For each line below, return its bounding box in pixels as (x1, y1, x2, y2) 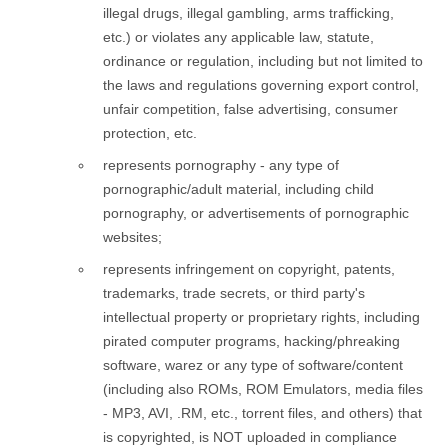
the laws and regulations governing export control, (103, 76, 419, 93)
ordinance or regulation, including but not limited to (103, 52, 423, 69)
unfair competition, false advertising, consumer (103, 100, 398, 117)
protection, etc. (103, 124, 197, 141)
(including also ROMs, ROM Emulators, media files (103, 380, 423, 397)
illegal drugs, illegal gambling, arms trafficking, (103, 4, 394, 21)
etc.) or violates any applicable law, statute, (103, 28, 374, 45)
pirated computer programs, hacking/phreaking (103, 332, 400, 349)
